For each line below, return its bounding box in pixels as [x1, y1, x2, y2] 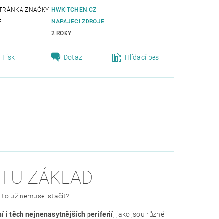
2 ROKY [51, 29, 72, 37]
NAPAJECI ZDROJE [51, 18, 105, 25]
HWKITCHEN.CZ [51, 6, 97, 13]
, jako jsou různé [113, 210, 165, 218]
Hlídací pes [125, 53, 159, 61]
